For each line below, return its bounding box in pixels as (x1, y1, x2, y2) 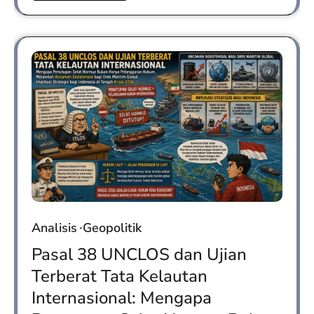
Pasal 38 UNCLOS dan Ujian (32, 243, 247, 266)
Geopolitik (83, 219, 142, 236)
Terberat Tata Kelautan (32, 264, 207, 287)
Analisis (32, 219, 77, 236)
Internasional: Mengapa (32, 286, 212, 309)
